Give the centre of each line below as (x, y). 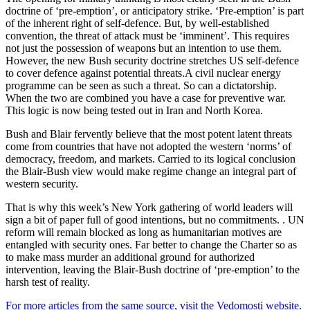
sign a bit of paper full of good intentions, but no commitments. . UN (155, 220)
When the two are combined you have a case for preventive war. (146, 98)
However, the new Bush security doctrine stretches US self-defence (152, 61)
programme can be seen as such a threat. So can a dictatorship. (141, 86)
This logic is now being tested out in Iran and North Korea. (136, 111)
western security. (43, 184)
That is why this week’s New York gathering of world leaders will (149, 208)
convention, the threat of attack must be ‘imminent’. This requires (147, 36)
